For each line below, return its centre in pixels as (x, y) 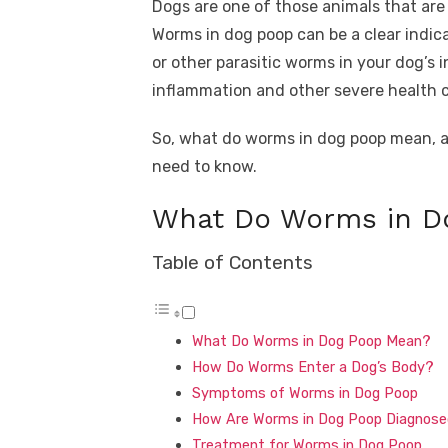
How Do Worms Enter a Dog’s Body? (313, 367)
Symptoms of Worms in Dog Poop (305, 393)
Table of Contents (232, 262)
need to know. (204, 166)
